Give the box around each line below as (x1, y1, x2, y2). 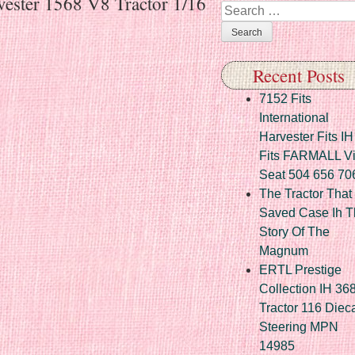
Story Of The (259, 224, 330, 239)
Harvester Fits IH (259, 129, 353, 143)
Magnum (259, 243, 308, 258)
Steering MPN (259, 319, 338, 334)
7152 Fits (259, 91, 311, 105)
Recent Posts (252, 63, 345, 87)
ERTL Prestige (259, 262, 342, 277)
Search (221, 3, 261, 17)
